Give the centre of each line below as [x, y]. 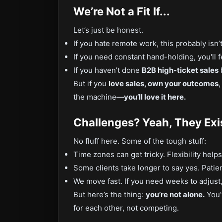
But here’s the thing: [110, 194]
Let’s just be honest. [108, 30]
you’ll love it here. [155, 97]
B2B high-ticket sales [180, 70]
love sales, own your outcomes [164, 83]
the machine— [99, 97]
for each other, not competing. [126, 208]
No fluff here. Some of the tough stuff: [140, 141]
